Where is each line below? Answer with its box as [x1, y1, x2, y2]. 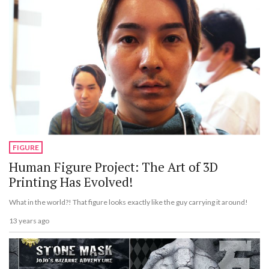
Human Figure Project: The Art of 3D [9, 159, 218, 176]
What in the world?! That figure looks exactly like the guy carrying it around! [9, 198, 248, 207]
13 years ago [9, 216, 49, 225]
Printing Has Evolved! [9, 174, 133, 191]
